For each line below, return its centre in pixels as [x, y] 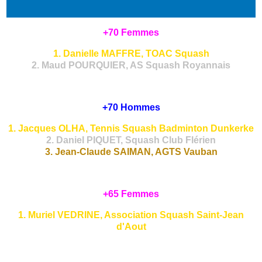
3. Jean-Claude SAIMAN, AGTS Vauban [131, 152]
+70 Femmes [131, 33]
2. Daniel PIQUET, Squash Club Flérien [131, 140]
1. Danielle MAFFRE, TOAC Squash [131, 54]
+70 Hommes [131, 108]
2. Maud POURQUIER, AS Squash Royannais [131, 65]
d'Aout [131, 227]
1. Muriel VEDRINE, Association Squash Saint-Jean [131, 215]
